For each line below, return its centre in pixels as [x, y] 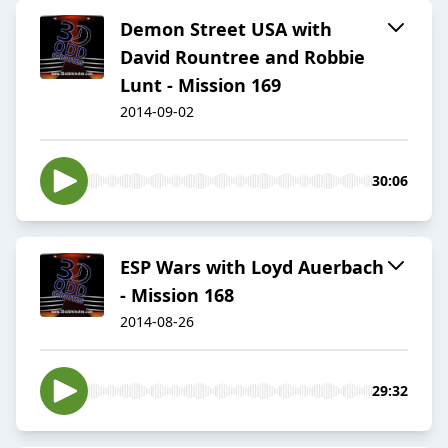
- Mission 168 [177, 295]
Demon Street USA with [226, 29]
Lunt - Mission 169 [200, 85]
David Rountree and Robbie [242, 57]
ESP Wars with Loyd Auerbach [252, 267]
